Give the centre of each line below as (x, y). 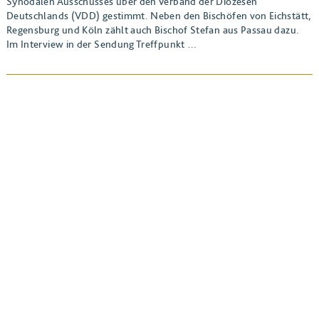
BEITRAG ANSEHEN (159, 132)
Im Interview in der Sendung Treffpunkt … (101, 44)
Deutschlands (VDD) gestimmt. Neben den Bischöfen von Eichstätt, (159, 16)
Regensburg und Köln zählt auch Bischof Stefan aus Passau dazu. (153, 30)
